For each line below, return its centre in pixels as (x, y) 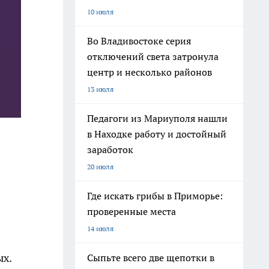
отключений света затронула (153, 56)
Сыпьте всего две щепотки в (151, 258)
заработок (110, 150)
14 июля (100, 228)
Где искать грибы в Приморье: (155, 196)
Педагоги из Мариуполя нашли (157, 118)
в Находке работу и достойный (157, 134)
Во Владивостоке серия (139, 41)
